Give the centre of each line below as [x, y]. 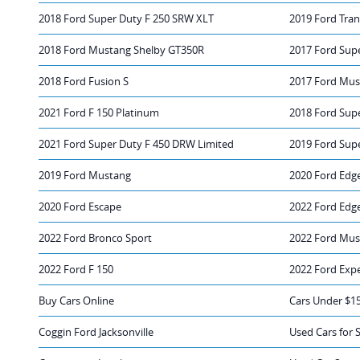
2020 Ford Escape [80, 206]
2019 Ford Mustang [85, 175]
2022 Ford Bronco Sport [95, 237]
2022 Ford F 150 [76, 269]
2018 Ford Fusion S [84, 81]
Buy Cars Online [76, 300]
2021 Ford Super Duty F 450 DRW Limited [136, 143]
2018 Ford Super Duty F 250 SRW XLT [126, 18]
